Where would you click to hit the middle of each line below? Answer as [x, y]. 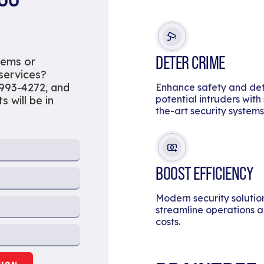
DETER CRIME [190, 62]
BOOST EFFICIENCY [204, 173]
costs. [168, 221]
